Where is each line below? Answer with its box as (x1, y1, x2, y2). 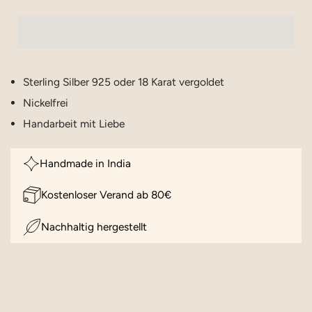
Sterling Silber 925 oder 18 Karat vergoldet (23, 75, 224, 88)
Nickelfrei (23, 95, 68, 109)
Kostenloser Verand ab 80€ (41, 187, 171, 201)
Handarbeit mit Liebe (23, 116, 125, 130)
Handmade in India (40, 156, 131, 170)
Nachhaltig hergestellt (41, 219, 147, 233)
